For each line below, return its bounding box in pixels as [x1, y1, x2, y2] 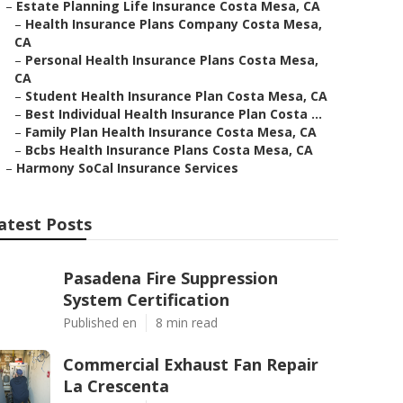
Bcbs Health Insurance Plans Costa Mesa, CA [25, 141, 313, 158]
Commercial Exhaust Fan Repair [63, 354, 318, 375]
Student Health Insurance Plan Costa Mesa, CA [25, 87, 327, 104]
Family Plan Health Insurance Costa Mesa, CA [25, 123, 317, 140]
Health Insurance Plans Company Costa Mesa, [25, 15, 322, 32]
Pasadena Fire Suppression [63, 267, 278, 289]
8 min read [156, 314, 218, 331]
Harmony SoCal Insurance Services [16, 159, 238, 176]
